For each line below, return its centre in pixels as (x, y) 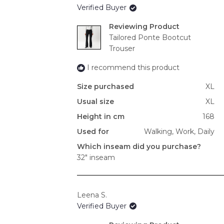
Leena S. (92, 195)
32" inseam (96, 158)
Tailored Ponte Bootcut (150, 38)
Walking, (159, 132)
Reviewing (129, 27)
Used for (93, 132)
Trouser (122, 49)
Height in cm (101, 117)
